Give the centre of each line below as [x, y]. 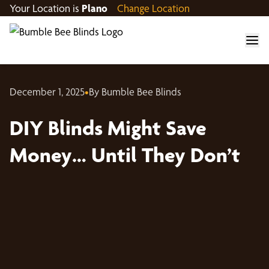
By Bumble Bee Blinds [135, 92]
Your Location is [46, 8]
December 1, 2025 [47, 92]
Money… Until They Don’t [125, 155]
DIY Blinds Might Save [108, 128]
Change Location [153, 8]
